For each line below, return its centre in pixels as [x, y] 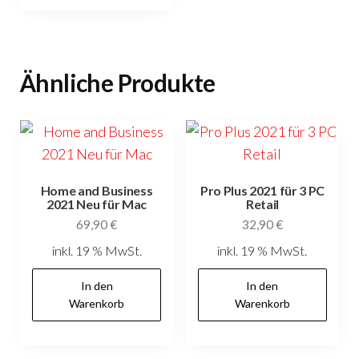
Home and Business [97, 191]
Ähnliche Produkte [118, 83]
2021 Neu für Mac [97, 204]
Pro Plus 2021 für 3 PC [262, 191]
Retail [262, 204]
